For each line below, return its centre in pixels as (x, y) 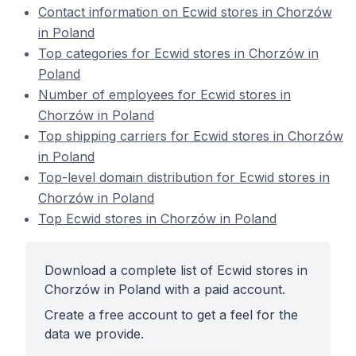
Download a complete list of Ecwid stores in (176, 270)
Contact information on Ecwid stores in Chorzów (185, 12)
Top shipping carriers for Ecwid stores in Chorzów (191, 136)
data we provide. (94, 334)
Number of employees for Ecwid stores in (164, 95)
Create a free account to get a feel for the (171, 315)
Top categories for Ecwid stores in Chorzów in (178, 53)
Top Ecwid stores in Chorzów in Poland (157, 219)
